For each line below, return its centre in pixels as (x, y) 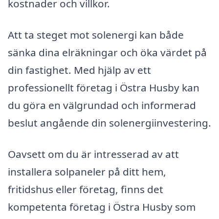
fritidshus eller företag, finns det (86, 189)
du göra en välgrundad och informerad (102, 105)
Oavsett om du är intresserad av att (93, 154)
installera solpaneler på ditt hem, (87, 171)
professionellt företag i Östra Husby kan (104, 88)
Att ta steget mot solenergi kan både (96, 35)
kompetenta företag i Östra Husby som (102, 207)
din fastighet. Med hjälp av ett (79, 70)
